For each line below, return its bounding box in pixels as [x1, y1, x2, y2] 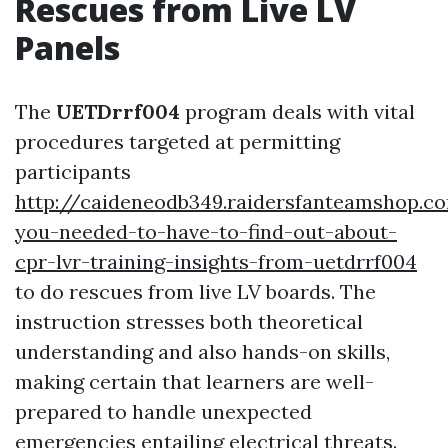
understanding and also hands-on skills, [15, 339, 390, 364]
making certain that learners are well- [15, 369, 374, 394]
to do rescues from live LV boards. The [15, 279, 376, 304]
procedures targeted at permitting [15, 129, 340, 154]
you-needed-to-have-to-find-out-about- [15, 219, 397, 244]
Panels [15, 26, 120, 69]
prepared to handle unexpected [15, 399, 312, 424]
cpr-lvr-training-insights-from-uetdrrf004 [15, 249, 417, 274]
